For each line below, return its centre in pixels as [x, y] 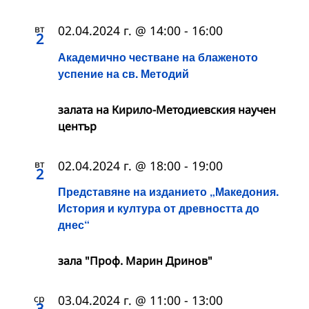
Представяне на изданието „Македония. [168, 191]
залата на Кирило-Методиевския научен [167, 109]
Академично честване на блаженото [158, 57]
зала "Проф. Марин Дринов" [135, 260]
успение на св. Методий [123, 73]
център [77, 126]
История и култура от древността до [159, 208]
